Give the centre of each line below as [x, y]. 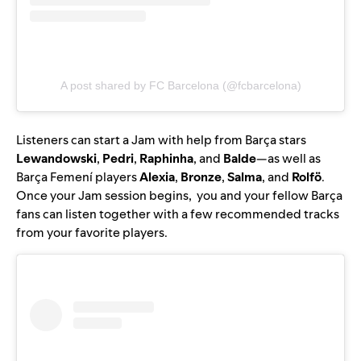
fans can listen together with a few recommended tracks [178, 214]
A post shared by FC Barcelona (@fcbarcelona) [180, 86]
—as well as [288, 159]
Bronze [201, 177]
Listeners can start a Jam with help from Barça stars [161, 140]
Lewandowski [56, 159]
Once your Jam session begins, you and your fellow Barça [179, 196]
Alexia [157, 177]
